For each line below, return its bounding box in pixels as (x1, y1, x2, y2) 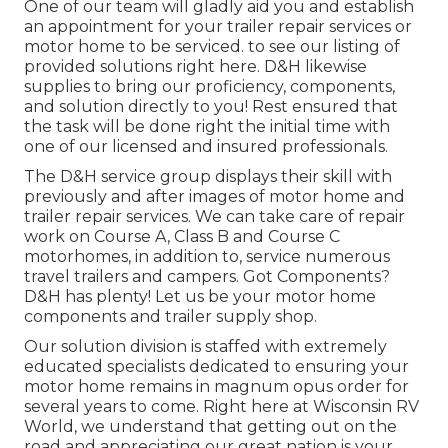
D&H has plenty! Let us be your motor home (24, 287, 376, 307)
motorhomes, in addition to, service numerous (24, 247, 390, 267)
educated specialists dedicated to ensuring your (24, 357, 409, 377)
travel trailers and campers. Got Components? (24, 267, 390, 287)
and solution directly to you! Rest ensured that (24, 97, 398, 117)
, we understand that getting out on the (74, 417, 397, 437)
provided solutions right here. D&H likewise (24, 57, 367, 77)
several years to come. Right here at (24, 397, 313, 417)
